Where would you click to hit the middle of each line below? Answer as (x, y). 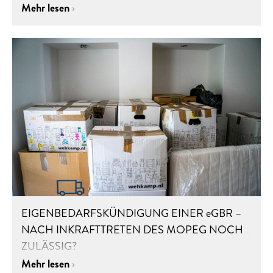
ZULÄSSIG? (49, 246)
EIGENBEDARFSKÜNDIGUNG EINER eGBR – (131, 214)
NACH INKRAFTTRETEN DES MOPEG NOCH (132, 230)
